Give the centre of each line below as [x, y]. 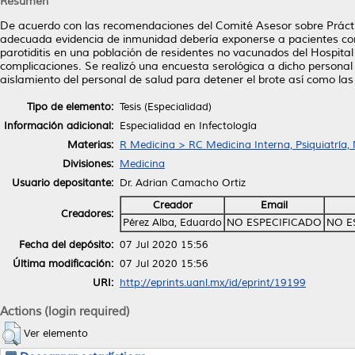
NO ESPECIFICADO [274, 222]
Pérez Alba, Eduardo [172, 222]
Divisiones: [88, 164]
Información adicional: [59, 126]
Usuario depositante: [63, 183]
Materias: [90, 145]
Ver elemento [56, 333]
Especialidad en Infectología [188, 126]
